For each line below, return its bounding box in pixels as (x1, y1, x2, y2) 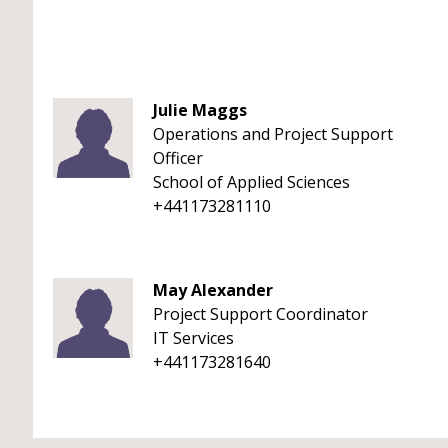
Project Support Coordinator (153, 303, 368, 325)
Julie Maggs (153, 99, 247, 121)
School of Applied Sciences (153, 171, 350, 193)
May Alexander (153, 279, 273, 301)
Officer (153, 147, 203, 169)
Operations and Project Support (153, 123, 393, 145)
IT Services (153, 327, 234, 349)
